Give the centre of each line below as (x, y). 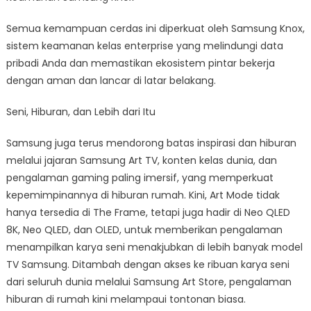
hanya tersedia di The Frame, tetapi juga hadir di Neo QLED (148, 212)
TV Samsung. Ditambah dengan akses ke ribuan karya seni (148, 264)
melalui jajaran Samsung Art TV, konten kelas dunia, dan (141, 160)
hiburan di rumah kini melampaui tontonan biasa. (126, 299)
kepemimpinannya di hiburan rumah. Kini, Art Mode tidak (143, 195)
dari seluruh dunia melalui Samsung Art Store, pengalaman (149, 281)
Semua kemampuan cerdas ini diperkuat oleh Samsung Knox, (155, 28)
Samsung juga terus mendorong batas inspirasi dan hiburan (151, 143)
